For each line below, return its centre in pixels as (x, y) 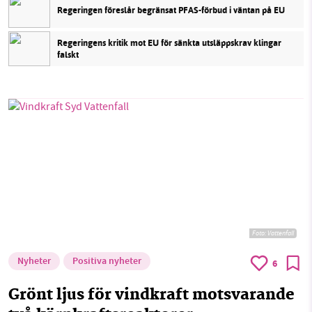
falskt (68, 54)
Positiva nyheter (107, 262)
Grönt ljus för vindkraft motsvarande (151, 295)
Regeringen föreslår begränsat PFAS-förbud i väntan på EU (171, 10)
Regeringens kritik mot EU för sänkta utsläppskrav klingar (169, 42)
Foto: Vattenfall (273, 233)
